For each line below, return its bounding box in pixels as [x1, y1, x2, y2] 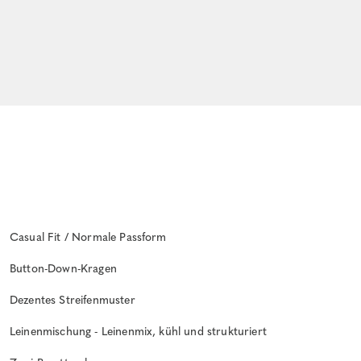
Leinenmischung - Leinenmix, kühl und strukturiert [10, 324, 267, 338]
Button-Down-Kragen [10, 261, 117, 276]
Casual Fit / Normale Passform [10, 230, 167, 244]
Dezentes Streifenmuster [10, 293, 135, 307]
